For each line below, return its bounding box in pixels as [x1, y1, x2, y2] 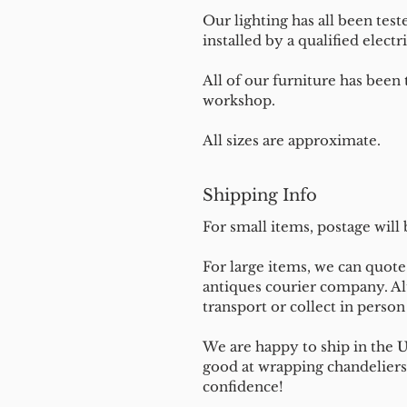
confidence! [203, 378, 287, 395]
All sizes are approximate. [203, 132, 381, 149]
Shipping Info [203, 185, 317, 205]
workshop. [203, 92, 275, 109]
